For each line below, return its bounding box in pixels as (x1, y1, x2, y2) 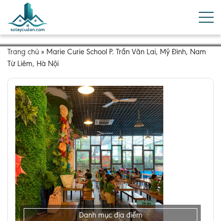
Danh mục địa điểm (78, 212, 143, 220)
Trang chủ (7, 48, 39, 56)
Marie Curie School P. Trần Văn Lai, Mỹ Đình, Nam (46, 48, 206, 56)
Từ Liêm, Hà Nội (7, 60, 59, 68)
